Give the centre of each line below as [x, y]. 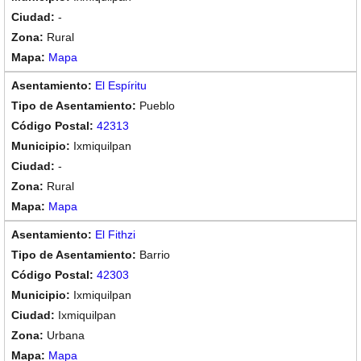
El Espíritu [121, 85]
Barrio [155, 255]
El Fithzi [115, 234]
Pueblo [157, 106]
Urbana [66, 335]
